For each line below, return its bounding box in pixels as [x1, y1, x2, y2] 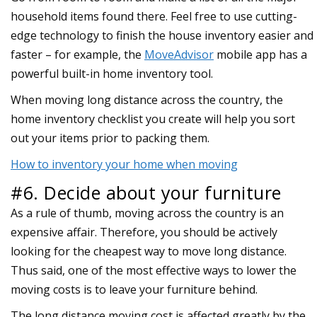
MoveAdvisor [144, 47, 214, 63]
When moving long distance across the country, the [11, 92, 283, 108]
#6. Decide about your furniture [11, 180, 282, 205]
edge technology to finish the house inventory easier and [11, 28, 313, 44]
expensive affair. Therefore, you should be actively [11, 224, 277, 241]
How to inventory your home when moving [11, 156, 238, 173]
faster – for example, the [11, 47, 144, 63]
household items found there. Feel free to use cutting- [11, 8, 297, 25]
